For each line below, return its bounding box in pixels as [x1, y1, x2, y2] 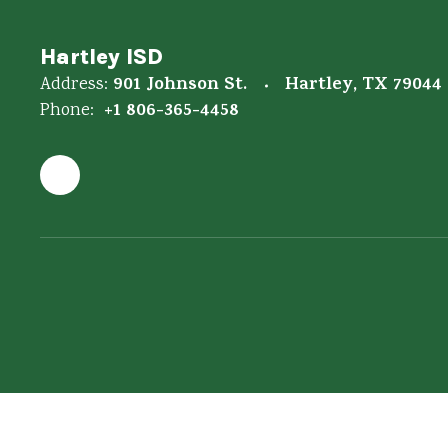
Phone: [40, 98, 94, 124]
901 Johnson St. [113, 71, 247, 101]
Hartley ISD [40, 44, 163, 70]
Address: [40, 72, 108, 98]
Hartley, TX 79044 [285, 71, 442, 101]
